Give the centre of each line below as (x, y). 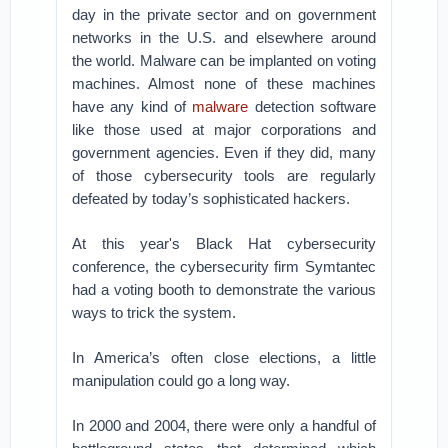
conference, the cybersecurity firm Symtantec (224, 266)
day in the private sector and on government (224, 14)
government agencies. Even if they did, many (224, 152)
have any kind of (132, 106)
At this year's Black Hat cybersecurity (224, 243)
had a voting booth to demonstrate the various (224, 289)
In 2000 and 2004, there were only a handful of (224, 425)
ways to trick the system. (154, 312)
